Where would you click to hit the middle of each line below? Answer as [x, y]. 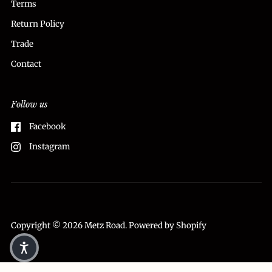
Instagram [49, 146]
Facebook [47, 126]
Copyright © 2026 [48, 225]
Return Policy [38, 24]
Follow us [29, 104]
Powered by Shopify [168, 225]
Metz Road [105, 225]
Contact [26, 64]
